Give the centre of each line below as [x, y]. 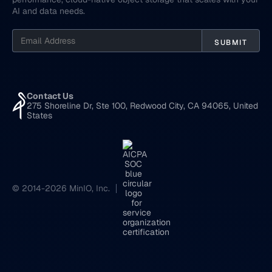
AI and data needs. [49, 11]
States [40, 116]
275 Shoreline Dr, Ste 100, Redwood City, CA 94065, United [143, 106]
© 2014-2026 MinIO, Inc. [61, 189]
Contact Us [50, 96]
